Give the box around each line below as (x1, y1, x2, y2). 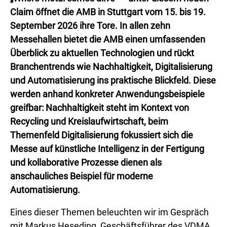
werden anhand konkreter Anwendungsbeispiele (10, 89, 205, 99)
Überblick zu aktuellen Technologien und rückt (10, 48, 194, 58)
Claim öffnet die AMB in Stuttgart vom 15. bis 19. (10, 7, 206, 17)
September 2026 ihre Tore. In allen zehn (10, 20, 170, 31)
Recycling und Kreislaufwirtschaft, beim (10, 116, 168, 127)
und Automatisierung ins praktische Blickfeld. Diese (10, 75, 216, 86)
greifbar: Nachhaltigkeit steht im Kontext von (10, 102, 189, 113)
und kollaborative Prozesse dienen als (10, 157, 162, 168)
